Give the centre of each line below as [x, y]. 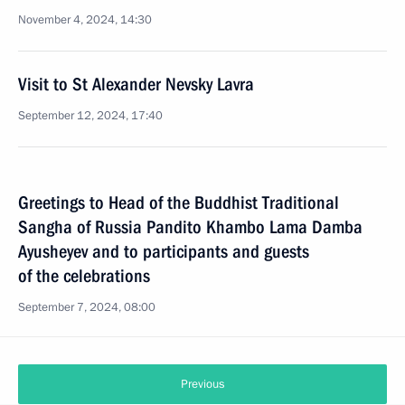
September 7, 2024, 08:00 [87, 307]
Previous [202, 384]
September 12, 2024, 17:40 [90, 116]
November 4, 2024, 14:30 [85, 20]
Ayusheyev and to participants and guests [164, 251]
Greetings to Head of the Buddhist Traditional [179, 202]
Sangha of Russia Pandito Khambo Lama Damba [190, 227]
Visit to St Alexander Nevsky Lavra [136, 84]
